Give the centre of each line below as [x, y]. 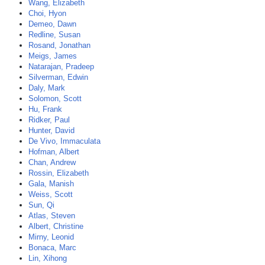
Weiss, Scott [51, 194]
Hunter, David [51, 130]
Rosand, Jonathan [59, 45]
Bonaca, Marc [52, 248]
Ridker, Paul [49, 120]
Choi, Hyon [47, 13]
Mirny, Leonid [51, 237]
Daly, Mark [47, 88]
